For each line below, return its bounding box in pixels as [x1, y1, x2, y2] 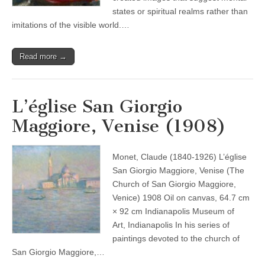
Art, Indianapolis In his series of [112, 220, 230, 230]
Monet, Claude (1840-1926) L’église [112, 152, 247, 161]
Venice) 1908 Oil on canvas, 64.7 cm [112, 193, 250, 202]
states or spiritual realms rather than [112, 7, 248, 16]
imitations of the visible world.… [12, 20, 130, 30]
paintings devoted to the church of [112, 234, 240, 243]
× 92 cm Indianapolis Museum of [112, 206, 234, 216]
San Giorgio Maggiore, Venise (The [112, 166, 244, 175]
